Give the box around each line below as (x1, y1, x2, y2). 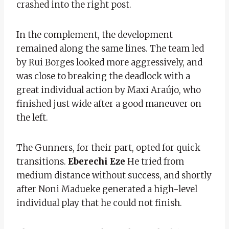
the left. (16, 111, 48, 123)
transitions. (16, 155, 68, 167)
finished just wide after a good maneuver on (16, 98, 201, 109)
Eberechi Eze (68, 155, 125, 167)
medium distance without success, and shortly (16, 169, 212, 181)
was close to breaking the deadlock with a (16, 70, 190, 82)
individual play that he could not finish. (16, 197, 182, 209)
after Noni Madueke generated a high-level (16, 183, 197, 195)
